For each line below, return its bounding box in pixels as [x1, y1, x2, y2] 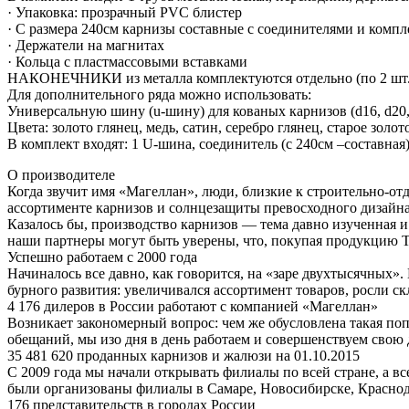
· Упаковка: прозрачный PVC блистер [7, 4, 242, 20]
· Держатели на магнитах [7, 37, 164, 53]
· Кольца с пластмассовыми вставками [7, 53, 247, 69]
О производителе [7, 166, 115, 183]
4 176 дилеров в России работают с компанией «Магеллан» [7, 298, 378, 314]
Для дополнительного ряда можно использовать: [7, 86, 311, 102]
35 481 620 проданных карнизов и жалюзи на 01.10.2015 [7, 347, 360, 363]
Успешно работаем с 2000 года [7, 248, 197, 265]
